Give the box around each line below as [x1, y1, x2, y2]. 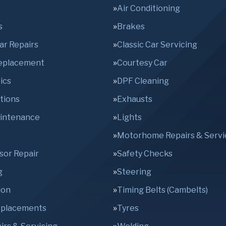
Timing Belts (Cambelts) [117, 185, 208, 195]
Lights [117, 112, 142, 122]
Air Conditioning [117, 4, 180, 13]
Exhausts [117, 94, 152, 104]
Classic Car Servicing [117, 40, 197, 49]
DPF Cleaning [117, 76, 169, 86]
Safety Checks [117, 149, 173, 158]
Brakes [117, 22, 145, 31]
